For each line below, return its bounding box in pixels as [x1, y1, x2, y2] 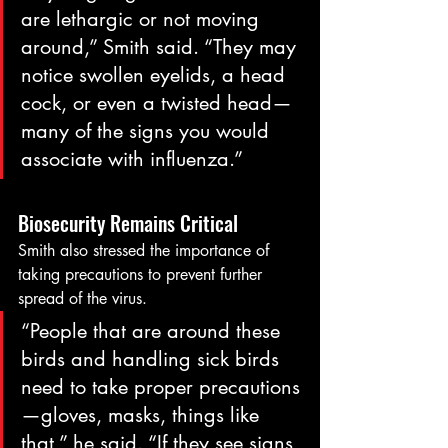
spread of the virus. [18, 288, 147, 310]
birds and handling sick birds [21, 346, 285, 373]
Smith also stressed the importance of [18, 240, 274, 262]
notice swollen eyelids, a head [21, 62, 291, 89]
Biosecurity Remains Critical [18, 208, 238, 239]
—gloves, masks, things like [21, 402, 265, 429]
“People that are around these [21, 318, 286, 345]
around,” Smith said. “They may [21, 34, 302, 61]
